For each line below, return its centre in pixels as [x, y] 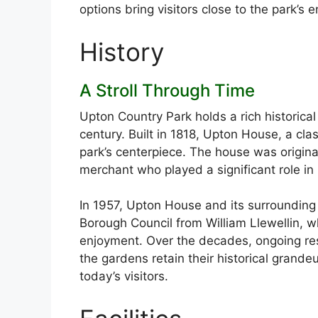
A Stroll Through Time [167, 90]
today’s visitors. [124, 276]
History [122, 51]
